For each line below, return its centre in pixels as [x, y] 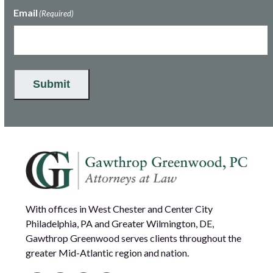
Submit [52, 84]
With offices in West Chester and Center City [119, 209]
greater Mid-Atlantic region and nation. [108, 253]
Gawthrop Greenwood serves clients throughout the [134, 238]
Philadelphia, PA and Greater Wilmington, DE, [120, 224]
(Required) [57, 14]
